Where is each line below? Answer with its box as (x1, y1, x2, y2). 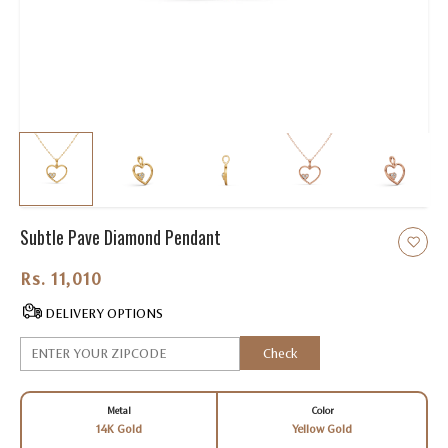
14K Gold (96, 421, 142, 436)
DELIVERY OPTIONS (45, 306, 163, 322)
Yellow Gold (292, 421, 352, 436)
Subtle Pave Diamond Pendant (20, 224, 221, 251)
